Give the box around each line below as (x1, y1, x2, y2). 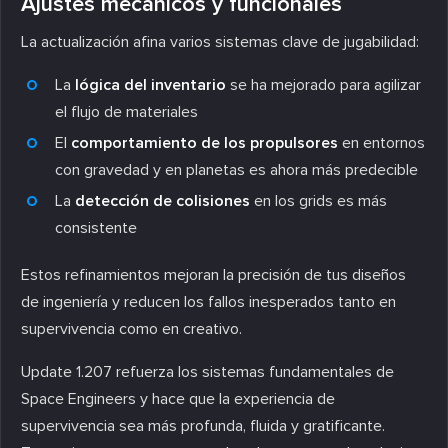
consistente (55, 217, 137, 238)
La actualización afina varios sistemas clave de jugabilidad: (21, 31, 419, 52)
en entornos (338, 132, 425, 153)
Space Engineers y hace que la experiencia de (21, 388, 335, 409)
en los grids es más (250, 190, 387, 211)
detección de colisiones (75, 190, 250, 211)
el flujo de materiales (55, 101, 198, 122)
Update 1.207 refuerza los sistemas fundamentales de (21, 361, 394, 382)
